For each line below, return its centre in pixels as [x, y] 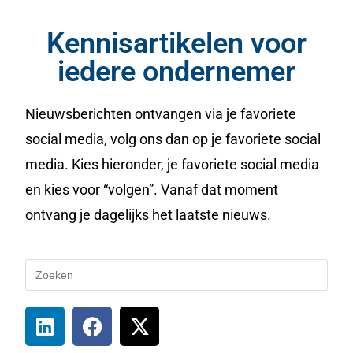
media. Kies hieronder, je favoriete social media [173, 165]
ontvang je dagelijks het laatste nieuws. [149, 215]
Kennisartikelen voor [176, 44]
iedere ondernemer [176, 72]
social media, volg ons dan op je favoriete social [173, 139]
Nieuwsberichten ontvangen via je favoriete [161, 114]
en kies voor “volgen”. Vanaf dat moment [152, 190]
